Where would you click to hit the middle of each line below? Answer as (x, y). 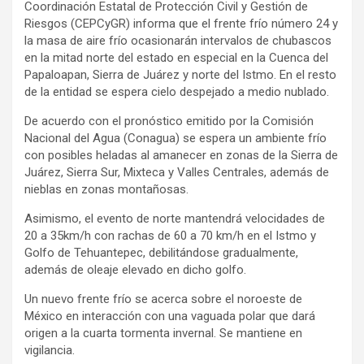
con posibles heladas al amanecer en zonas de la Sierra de (181, 155)
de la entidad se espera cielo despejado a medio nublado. (177, 91)
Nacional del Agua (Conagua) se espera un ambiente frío (175, 138)
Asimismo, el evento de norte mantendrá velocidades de (175, 218)
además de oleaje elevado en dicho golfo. (135, 269)
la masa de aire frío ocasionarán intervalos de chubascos (178, 40)
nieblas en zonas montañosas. (106, 189)
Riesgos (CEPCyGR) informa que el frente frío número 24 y (181, 23)
